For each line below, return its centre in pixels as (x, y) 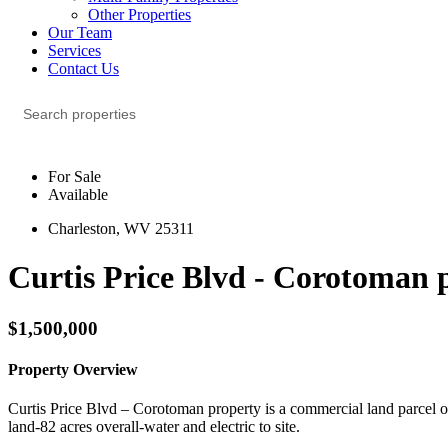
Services (74, 50)
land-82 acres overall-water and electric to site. (154, 427)
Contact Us (83, 68)
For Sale (74, 176)
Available (78, 194)
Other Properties (139, 14)
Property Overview (73, 370)
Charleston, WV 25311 (121, 228)
